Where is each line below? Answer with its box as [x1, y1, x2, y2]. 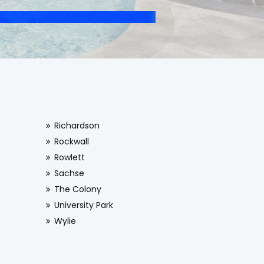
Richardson [54, 120, 100, 131]
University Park [54, 199, 113, 211]
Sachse [54, 167, 84, 179]
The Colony [54, 183, 101, 195]
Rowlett [54, 151, 85, 163]
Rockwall [54, 136, 89, 147]
